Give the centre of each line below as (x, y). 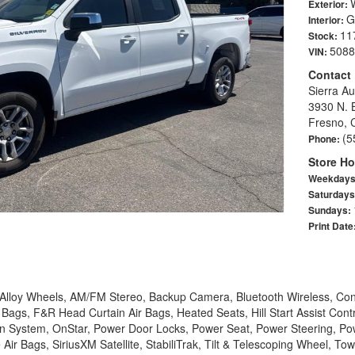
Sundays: (330, 210)
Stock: (324, 36)
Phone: (325, 139)
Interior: (327, 20)
